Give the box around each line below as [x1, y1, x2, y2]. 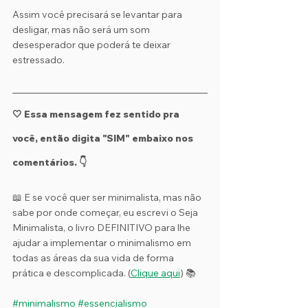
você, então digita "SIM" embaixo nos [12, 132, 195, 144]
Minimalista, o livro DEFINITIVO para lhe [12, 221, 192, 234]
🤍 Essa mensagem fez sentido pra [12, 108, 181, 120]
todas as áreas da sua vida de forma [12, 252, 176, 264]
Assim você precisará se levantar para [12, 8, 184, 21]
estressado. [12, 54, 65, 66]
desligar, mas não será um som [12, 23, 152, 36]
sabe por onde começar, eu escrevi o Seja [12, 206, 200, 219]
